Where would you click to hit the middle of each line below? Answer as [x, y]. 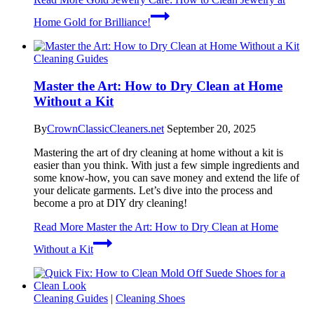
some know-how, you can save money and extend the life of [166, 177]
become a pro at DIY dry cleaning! [110, 203]
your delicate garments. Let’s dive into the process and [153, 190]
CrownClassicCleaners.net [105, 128]
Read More [59, 226]
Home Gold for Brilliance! [92, 22]
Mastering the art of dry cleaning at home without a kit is [158, 152]
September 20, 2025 [211, 128]
